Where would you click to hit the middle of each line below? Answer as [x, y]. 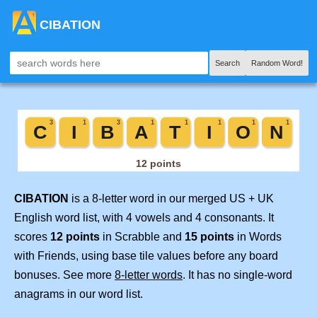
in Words [258, 237]
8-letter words [149, 275]
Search [227, 63]
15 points [209, 237]
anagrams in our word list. [79, 294]
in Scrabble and [142, 237]
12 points [75, 237]
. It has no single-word [237, 275]
